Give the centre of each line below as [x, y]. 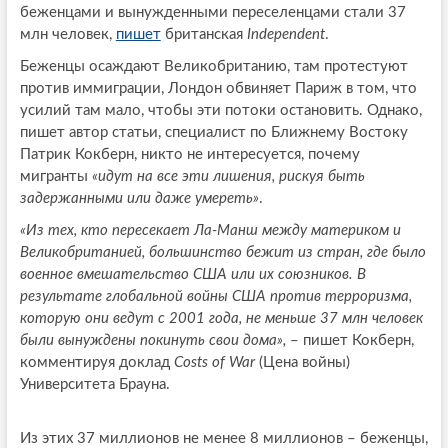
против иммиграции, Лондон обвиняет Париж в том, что [218, 89]
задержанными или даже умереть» [139, 199]
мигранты [55, 177]
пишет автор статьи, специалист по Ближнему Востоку [213, 133]
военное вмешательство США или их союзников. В [192, 275]
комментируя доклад [96, 363]
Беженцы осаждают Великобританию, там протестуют [213, 67]
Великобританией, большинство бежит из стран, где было [222, 253]
